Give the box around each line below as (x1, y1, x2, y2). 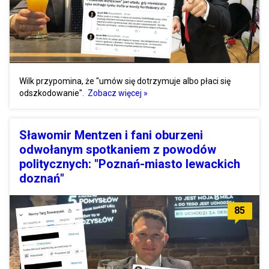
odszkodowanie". (19, 88, 86, 98)
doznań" (19, 171, 64, 186)
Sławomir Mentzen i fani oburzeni (19, 127, 203, 142)
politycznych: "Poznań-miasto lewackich (19, 156, 240, 171)
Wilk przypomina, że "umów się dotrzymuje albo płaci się (19, 76, 231, 86)
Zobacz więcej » (88, 88, 148, 98)
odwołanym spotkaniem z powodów (19, 142, 216, 157)
